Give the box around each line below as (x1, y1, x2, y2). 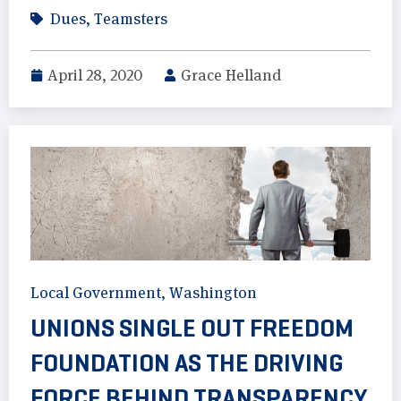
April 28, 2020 (47, 66, 142, 85)
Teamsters (94, 10, 167, 29)
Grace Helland (181, 66, 281, 85)
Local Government (30, 283, 161, 302)
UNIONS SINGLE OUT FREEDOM (30, 311, 354, 344)
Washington (169, 283, 257, 302)
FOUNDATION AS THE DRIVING (30, 346, 343, 379)
